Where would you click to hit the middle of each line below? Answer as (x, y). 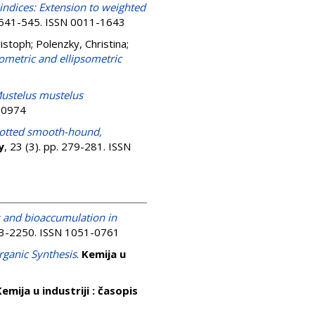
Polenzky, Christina (81, 44)
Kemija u (104, 254)
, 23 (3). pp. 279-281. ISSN (67, 146)
